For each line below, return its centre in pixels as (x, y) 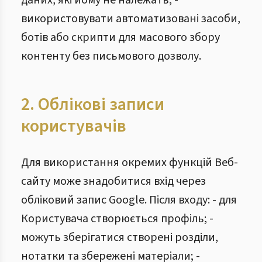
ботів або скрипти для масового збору (120, 37)
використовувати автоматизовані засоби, (131, 19)
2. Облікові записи (93, 104)
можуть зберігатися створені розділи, (120, 237)
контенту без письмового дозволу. (111, 56)
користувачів (74, 126)
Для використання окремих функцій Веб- (130, 163)
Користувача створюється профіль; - (117, 219)
